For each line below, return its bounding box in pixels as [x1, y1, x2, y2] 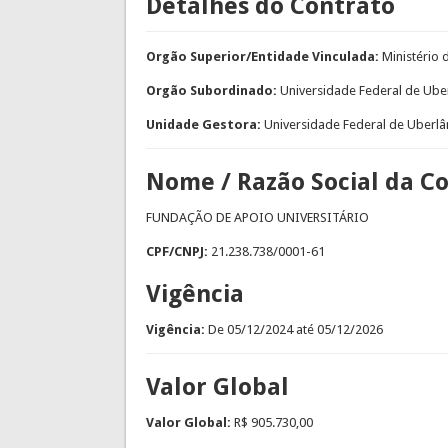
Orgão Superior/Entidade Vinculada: [145, 49, 382, 65]
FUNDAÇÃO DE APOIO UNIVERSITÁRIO [145, 210, 369, 226]
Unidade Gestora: [145, 117, 264, 133]
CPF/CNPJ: [145, 244, 211, 260]
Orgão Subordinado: [145, 83, 280, 99]
